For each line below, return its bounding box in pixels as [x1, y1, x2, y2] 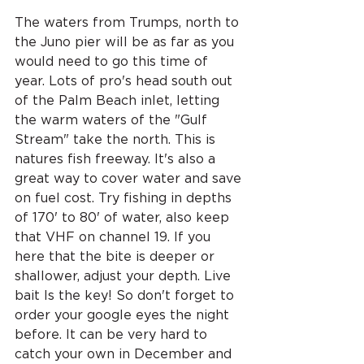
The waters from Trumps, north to [15, 15, 243, 30]
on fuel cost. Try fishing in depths [15, 190, 236, 206]
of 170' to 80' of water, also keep [15, 210, 233, 225]
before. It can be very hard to [15, 327, 211, 342]
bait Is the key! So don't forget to [15, 288, 238, 303]
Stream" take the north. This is [15, 132, 219, 147]
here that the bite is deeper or [15, 249, 219, 264]
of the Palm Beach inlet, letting [15, 93, 223, 108]
